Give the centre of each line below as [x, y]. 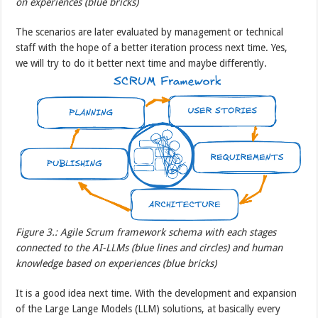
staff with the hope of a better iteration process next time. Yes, [152, 48]
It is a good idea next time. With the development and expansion [157, 294]
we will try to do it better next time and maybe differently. [142, 64]
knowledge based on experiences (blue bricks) [116, 264]
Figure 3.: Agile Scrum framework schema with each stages [146, 232]
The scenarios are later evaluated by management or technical [150, 32]
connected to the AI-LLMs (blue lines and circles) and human [149, 248]
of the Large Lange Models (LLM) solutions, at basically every [148, 309]
